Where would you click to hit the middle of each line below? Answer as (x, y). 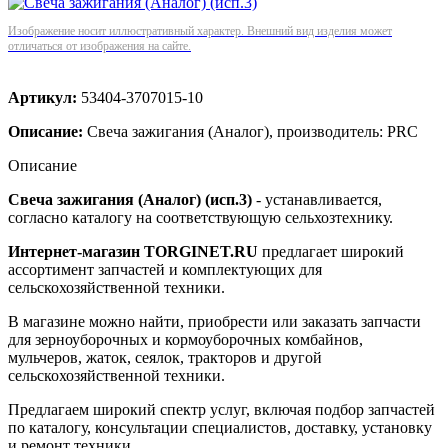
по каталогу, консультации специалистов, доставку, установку (220, 427)
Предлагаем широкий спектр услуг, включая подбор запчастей (221, 409)
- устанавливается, (317, 199)
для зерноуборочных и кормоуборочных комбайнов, (185, 339)
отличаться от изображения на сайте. (99, 45)
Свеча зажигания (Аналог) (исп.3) (130, 199)
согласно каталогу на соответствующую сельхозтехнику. (200, 217)
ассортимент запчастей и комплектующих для (165, 269)
